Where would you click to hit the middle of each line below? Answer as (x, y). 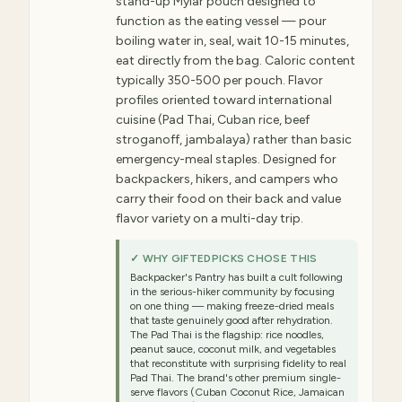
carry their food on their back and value (228, 199)
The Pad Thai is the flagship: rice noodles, (227, 335)
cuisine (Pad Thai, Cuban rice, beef (213, 120)
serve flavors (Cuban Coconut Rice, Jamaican (237, 392)
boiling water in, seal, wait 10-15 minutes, (232, 41)
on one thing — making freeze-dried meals (232, 306)
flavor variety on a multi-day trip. (210, 218)
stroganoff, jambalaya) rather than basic (234, 140)
